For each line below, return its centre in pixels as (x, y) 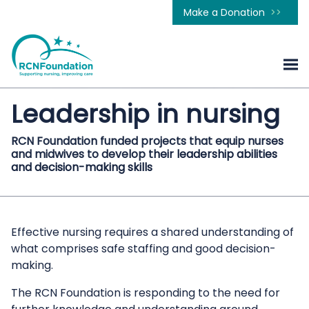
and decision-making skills (82, 167)
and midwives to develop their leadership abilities (144, 154)
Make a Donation (224, 12)
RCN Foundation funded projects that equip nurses (147, 141)
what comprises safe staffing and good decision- (143, 249)
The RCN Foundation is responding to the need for (146, 293)
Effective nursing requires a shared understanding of (152, 232)
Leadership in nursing (146, 114)
